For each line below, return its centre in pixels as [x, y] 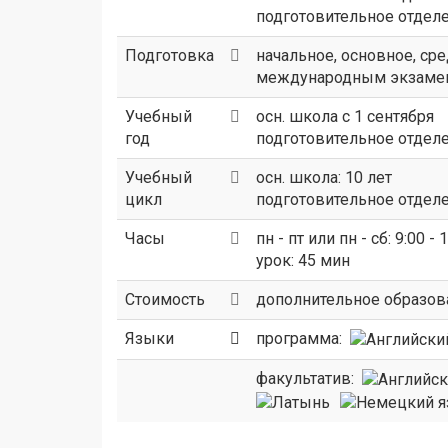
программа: [303, 338]
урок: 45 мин [303, 260]
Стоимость [165, 299]
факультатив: [309, 378]
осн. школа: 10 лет [324, 177]
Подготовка [169, 55]
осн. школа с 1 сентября [345, 116]
